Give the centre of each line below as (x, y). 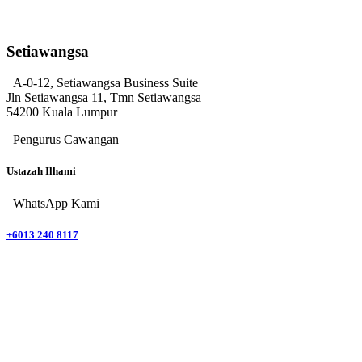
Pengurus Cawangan (64, 140)
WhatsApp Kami (55, 203)
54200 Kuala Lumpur (62, 112)
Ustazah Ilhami (41, 171)
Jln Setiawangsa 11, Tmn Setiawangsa (104, 98)
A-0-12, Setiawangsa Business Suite (104, 83)
